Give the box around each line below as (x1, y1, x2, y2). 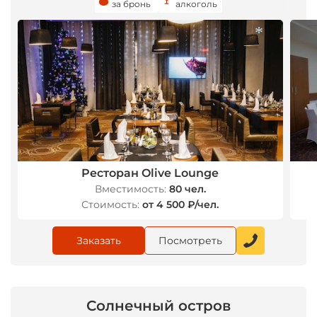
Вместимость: (94, 183, 166, 195)
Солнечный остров (86, 297, 231, 314)
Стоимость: (81, 198, 140, 211)
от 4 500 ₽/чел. (142, 198, 219, 211)
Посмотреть (158, 234, 222, 247)
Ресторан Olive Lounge (81, 166, 219, 180)
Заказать (76, 234, 121, 247)
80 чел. (168, 183, 206, 195)
